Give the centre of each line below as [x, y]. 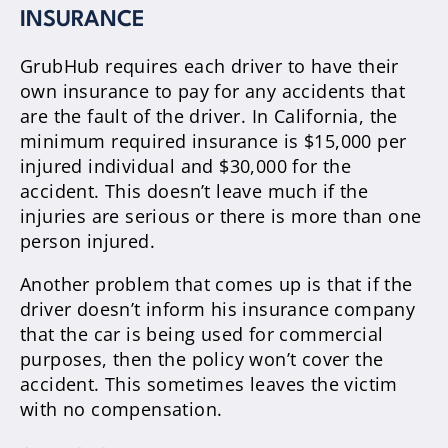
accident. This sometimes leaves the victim [209, 384]
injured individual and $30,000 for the [186, 166]
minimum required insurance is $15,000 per [213, 141]
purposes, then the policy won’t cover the [202, 359]
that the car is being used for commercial [202, 334]
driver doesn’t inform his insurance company [218, 309]
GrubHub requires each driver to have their [209, 66]
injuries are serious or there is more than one [221, 216]
